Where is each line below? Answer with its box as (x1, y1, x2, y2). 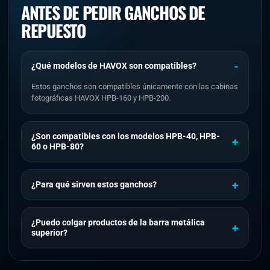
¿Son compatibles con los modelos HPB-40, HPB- (31, 131, 220, 141)
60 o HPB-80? (31, 142, 84, 151)
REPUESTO (21, 18, 86, 43)
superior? (31, 228, 67, 237)
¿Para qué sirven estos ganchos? (31, 180, 157, 189)
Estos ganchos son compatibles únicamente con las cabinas (31, 82, 238, 91)
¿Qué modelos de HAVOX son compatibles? (31, 61, 196, 71)
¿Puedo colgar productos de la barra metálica (31, 218, 205, 227)
